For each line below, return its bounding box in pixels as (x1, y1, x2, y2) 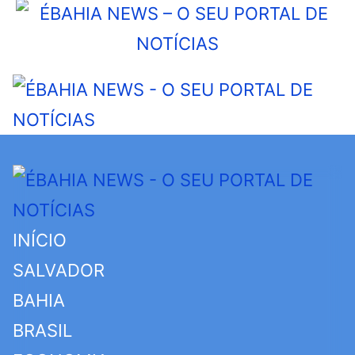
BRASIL (13, 320, 72, 341)
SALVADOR (13, 260, 105, 281)
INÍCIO (13, 230, 67, 250)
